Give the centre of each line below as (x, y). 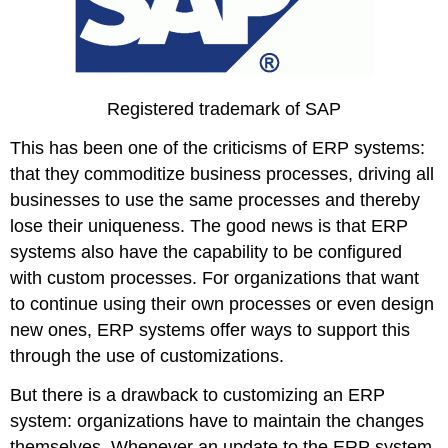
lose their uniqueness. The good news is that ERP (209, 225)
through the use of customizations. (147, 355)
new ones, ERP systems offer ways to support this (210, 329)
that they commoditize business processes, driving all (222, 173)
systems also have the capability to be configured (206, 251)
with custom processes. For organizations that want (215, 277)
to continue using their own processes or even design (222, 303)
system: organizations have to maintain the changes (217, 420)
